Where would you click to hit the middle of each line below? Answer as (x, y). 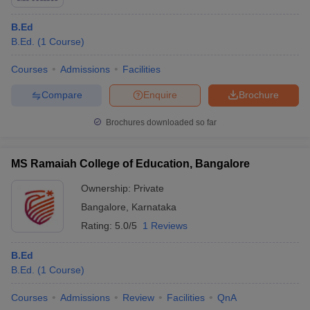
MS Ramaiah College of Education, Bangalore (130, 163)
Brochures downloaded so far (160, 122)
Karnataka (154, 207)
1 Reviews (165, 225)
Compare (62, 95)
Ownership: (107, 188)
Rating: (98, 225)
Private (149, 188)
